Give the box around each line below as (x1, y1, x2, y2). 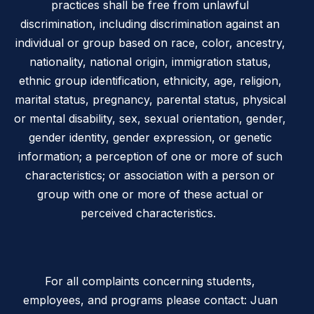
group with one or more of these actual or (36, 187, 264, 202)
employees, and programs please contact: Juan (22, 293, 278, 308)
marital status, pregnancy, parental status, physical (14, 93, 286, 107)
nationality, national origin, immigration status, (29, 55, 271, 69)
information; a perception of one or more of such (18, 149, 282, 164)
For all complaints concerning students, (45, 274, 255, 289)
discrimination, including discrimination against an (20, 17, 280, 32)
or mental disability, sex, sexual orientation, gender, (14, 111, 286, 126)
